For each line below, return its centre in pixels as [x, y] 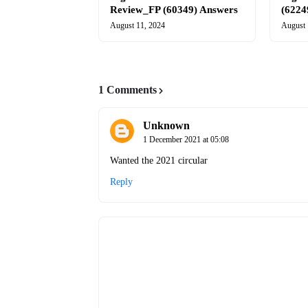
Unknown [166, 125]
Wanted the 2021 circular [159, 161]
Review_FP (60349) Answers [174, 10]
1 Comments [128, 90]
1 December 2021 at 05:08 [186, 140]
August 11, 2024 [137, 25]
